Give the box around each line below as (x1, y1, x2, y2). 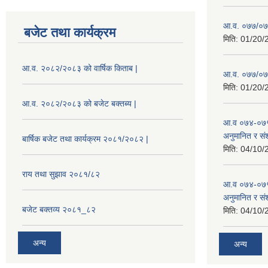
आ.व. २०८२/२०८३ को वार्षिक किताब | (22, 63, 138, 73)
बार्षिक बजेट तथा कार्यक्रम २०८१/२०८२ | (22, 133, 148, 144)
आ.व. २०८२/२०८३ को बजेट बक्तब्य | (22, 98, 136, 108)
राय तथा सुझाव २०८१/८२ (22, 169, 100, 179)
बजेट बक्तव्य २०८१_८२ (22, 204, 96, 214)
